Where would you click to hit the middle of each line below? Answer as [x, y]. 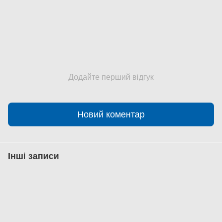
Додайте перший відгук [111, 77]
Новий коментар [111, 114]
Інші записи [33, 156]
